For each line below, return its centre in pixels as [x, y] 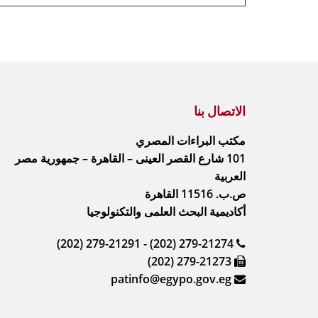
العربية [230, 176]
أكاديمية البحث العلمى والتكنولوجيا [166, 212]
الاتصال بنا [220, 111]
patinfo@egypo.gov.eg [171, 279]
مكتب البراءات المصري [191, 141]
